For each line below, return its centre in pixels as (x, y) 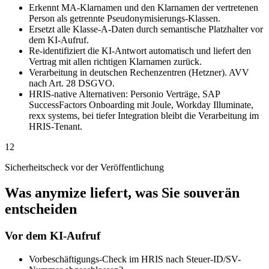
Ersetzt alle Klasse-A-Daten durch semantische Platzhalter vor (146, 29)
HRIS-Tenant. (56, 127)
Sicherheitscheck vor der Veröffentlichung (84, 168)
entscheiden (41, 209)
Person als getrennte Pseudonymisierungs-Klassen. (125, 19)
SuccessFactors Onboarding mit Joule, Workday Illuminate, (141, 105)
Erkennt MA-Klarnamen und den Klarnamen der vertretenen (144, 8)
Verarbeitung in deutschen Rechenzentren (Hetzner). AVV (139, 73)
